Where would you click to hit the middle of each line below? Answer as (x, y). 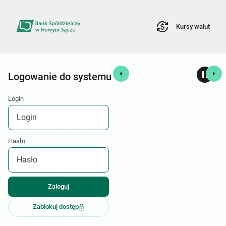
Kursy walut (193, 26)
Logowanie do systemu (60, 77)
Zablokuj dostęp (56, 207)
